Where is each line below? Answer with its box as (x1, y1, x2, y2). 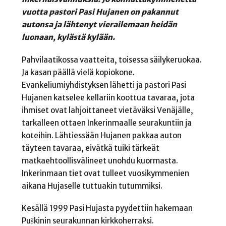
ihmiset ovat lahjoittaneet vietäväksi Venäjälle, (21, 105, 193, 115)
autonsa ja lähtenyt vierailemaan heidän (21, 20, 177, 30)
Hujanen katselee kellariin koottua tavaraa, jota (21, 92, 195, 102)
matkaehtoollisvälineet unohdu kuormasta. (21, 155, 178, 165)
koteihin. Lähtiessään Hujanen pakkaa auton (21, 130, 182, 140)
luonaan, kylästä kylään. (21, 32, 115, 42)
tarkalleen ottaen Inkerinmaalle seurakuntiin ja (21, 118, 192, 128)
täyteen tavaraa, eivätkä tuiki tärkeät (21, 143, 159, 153)
